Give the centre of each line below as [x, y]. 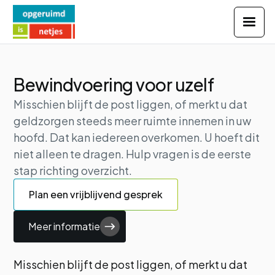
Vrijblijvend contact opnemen [94, 17]
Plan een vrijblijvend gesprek [96, 194]
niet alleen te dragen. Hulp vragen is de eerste [133, 154]
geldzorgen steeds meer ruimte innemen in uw [133, 121]
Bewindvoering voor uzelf [114, 84]
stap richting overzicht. [73, 170]
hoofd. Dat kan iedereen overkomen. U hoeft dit [137, 137]
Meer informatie [64, 226]
